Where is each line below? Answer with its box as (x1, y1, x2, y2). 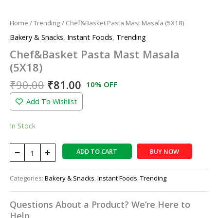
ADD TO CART (76, 147, 118, 156)
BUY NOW (149, 147, 179, 156)
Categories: (10, 173, 45, 182)
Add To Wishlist (26, 96, 77, 106)
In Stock (10, 120, 36, 130)
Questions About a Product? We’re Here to (10, 198, 190, 210)
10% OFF (86, 79, 117, 89)
